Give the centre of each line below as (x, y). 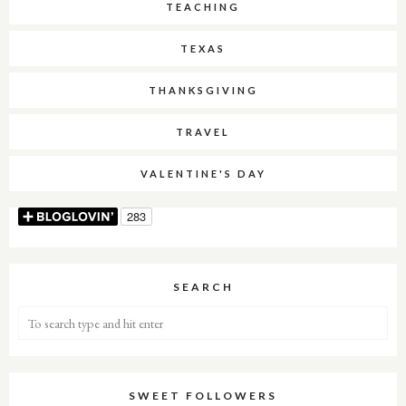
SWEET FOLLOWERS (203, 396)
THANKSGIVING (203, 90)
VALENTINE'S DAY (203, 174)
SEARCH (203, 287)
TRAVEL (203, 132)
